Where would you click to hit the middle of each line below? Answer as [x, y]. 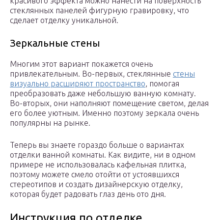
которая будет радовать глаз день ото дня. [88, 194]
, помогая [162, 84]
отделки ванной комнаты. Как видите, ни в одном [103, 155]
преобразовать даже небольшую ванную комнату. [103, 94]
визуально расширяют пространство [78, 84]
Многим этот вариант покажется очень [81, 64]
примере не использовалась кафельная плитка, [98, 165]
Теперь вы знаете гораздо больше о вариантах [97, 145]
